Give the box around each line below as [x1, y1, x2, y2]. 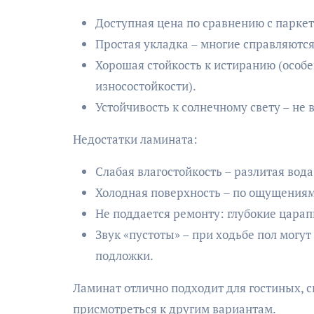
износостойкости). [95, 77, 196, 94]
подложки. [95, 247, 153, 264]
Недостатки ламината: [73, 130, 198, 147]
